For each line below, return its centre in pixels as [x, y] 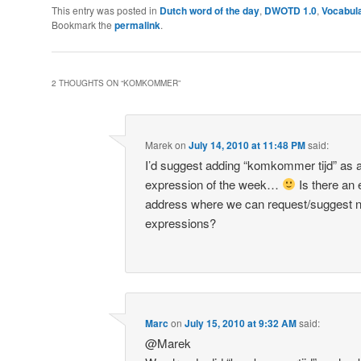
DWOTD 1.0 [290, 10]
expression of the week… [214, 184]
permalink [137, 25]
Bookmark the [83, 24]
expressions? [181, 222]
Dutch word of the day [210, 10]
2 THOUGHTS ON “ [87, 83]
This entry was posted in [106, 10]
